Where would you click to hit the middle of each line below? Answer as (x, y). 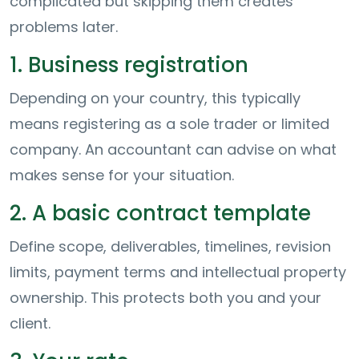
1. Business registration (129, 65)
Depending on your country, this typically (155, 98)
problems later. (64, 26)
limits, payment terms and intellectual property (178, 272)
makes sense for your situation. (122, 175)
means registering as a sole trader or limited (169, 123)
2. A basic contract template (160, 213)
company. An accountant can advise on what (173, 149)
